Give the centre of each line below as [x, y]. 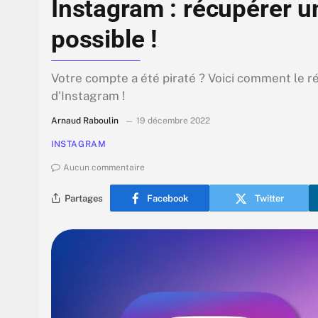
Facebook [167, 198]
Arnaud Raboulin [85, 121]
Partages [84, 198]
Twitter [269, 198]
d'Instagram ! [88, 96]
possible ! [104, 39]
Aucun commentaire [104, 168]
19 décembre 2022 [173, 121]
